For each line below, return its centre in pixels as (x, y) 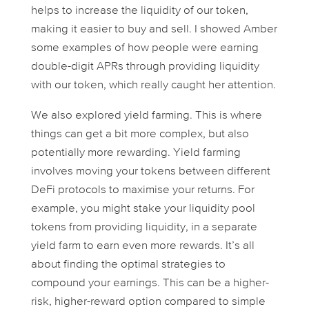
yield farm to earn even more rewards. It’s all (142, 246)
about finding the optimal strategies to (128, 265)
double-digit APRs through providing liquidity (145, 67)
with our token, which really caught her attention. (153, 86)
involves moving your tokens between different (150, 172)
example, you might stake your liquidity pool (143, 209)
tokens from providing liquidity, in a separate (144, 228)
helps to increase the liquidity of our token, (139, 11)
